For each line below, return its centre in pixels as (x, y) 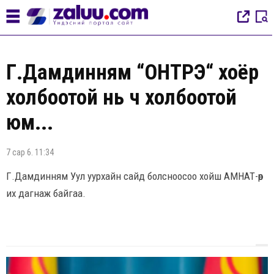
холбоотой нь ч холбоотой (121, 98)
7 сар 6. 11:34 (30, 152)
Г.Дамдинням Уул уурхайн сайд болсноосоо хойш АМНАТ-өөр (135, 176)
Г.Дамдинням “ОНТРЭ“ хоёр (132, 72)
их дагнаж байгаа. (46, 193)
